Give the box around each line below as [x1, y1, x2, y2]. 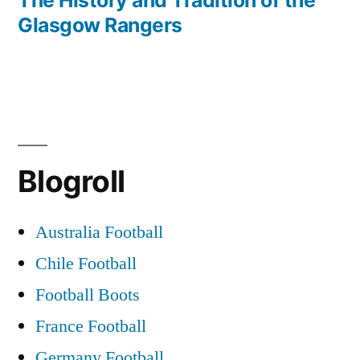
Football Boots [35, 283, 140, 306]
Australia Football [35, 220, 163, 243]
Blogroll [18, 162, 125, 199]
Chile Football [35, 252, 137, 275]
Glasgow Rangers [18, 12, 182, 37]
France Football [35, 314, 146, 337]
